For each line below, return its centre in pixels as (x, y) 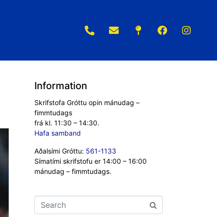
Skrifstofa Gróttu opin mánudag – (87, 102)
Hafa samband (58, 133)
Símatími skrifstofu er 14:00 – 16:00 (91, 161)
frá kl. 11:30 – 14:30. (67, 123)
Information (61, 86)
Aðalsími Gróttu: (60, 151)
